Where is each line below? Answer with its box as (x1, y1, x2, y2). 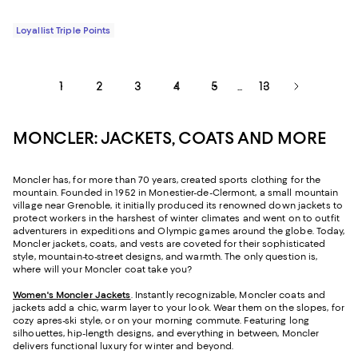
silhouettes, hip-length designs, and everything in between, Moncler (13, 327, 320, 339)
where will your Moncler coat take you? (13, 263, 193, 275)
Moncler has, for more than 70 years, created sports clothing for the (13, 173, 321, 185)
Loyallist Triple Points (16, 24, 111, 36)
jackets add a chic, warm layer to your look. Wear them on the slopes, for (13, 301, 345, 313)
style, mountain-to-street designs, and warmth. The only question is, (13, 250, 318, 262)
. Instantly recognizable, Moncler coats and (130, 288, 326, 300)
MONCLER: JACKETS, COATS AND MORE (13, 127, 326, 148)
